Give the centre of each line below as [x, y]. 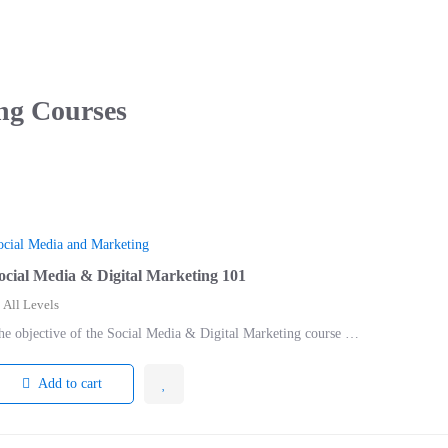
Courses [75, 110]
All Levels [31, 304]
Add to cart [69, 383]
